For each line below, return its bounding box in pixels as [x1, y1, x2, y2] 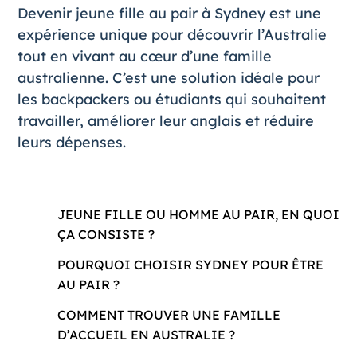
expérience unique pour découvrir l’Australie [17, 25, 327, 44]
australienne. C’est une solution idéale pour [17, 69, 320, 87]
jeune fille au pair [75, 4, 198, 22]
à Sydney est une [197, 4, 321, 22]
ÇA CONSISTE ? [57, 226, 155, 242]
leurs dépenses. [17, 133, 126, 151]
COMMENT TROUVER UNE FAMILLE [57, 306, 280, 323]
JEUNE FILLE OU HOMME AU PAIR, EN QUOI [57, 206, 339, 222]
